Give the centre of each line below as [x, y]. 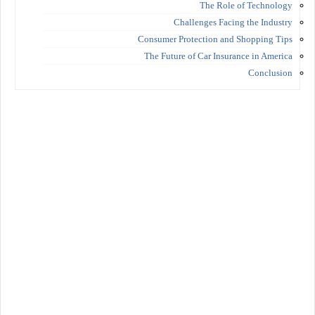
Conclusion [270, 72]
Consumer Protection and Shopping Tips [215, 39]
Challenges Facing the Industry [233, 22]
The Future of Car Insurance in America [218, 56]
